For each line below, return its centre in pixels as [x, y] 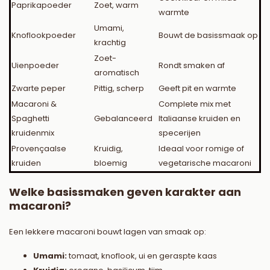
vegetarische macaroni [205, 163]
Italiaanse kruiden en [199, 119]
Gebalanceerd [123, 119]
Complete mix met [195, 104]
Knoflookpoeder [44, 36]
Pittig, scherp [119, 89]
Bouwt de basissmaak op [208, 36]
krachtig [110, 43]
